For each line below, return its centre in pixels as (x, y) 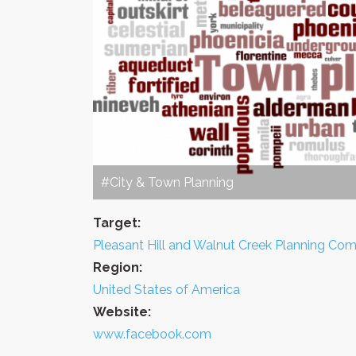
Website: (122, 311)
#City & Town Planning (167, 182)
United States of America (166, 289)
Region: (118, 267)
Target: (117, 222)
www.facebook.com (152, 334)
